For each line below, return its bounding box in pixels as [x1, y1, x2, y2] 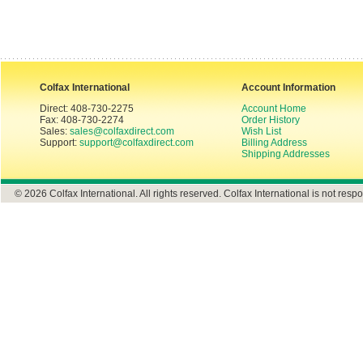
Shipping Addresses [241, 148, 330, 160]
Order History [241, 114, 300, 126]
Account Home [241, 103, 306, 114]
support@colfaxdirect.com [79, 137, 194, 148]
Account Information [241, 82, 335, 93]
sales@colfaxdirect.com [70, 126, 174, 137]
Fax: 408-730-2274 [40, 114, 124, 126]
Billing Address [241, 137, 307, 148]
